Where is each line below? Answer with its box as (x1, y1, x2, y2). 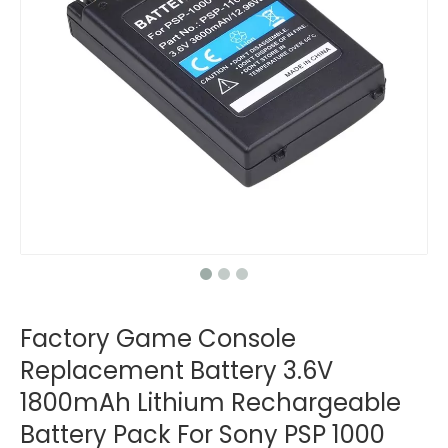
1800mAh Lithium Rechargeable (20, 386, 401, 419)
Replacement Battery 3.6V (20, 354, 333, 387)
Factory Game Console (20, 322, 296, 355)
